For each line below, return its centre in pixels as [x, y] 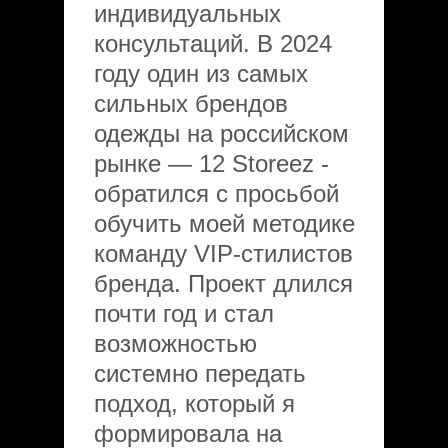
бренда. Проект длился [223, 283]
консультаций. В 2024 [213, 43]
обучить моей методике [224, 223]
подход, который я [194, 403]
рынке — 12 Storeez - [211, 163]
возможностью [175, 343]
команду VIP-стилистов [223, 253]
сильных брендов [191, 103]
